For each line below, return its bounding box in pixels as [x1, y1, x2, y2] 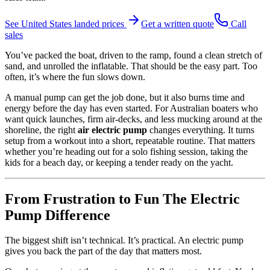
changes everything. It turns [147, 124, 254, 135]
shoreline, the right [5, 124, 78, 135]
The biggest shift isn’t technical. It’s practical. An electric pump [5, 235, 243, 246]
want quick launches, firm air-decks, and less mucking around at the [5, 113, 262, 124]
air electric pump [78, 124, 147, 135]
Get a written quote [141, 18, 214, 29]
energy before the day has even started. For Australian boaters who [5, 102, 258, 113]
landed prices [72, 18, 127, 29]
